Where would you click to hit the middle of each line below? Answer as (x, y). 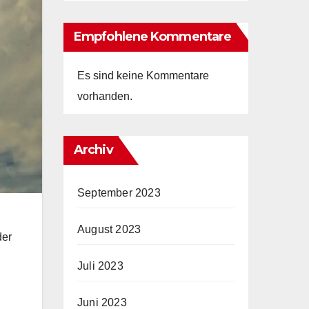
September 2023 (119, 192)
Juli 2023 (100, 266)
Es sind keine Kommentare (143, 75)
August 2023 (109, 229)
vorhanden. (105, 96)
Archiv (93, 149)
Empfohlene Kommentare (153, 36)
